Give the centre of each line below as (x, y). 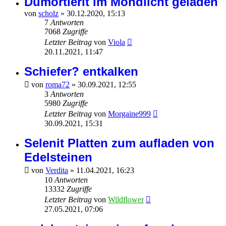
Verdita (57, 171)
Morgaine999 (129, 114)
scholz (48, 14)
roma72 (58, 85)
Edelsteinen (58, 157)
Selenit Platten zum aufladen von (119, 143)
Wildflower (126, 200)
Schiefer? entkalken (81, 72)
